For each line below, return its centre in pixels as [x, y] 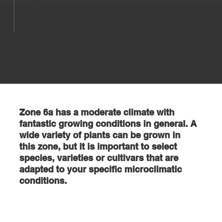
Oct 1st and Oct [84, 54]
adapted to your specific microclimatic [101, 169]
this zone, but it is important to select [98, 146]
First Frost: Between [101, 34]
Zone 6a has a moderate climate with [97, 112]
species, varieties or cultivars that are [99, 158]
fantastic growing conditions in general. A [108, 123]
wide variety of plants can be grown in [100, 135]
